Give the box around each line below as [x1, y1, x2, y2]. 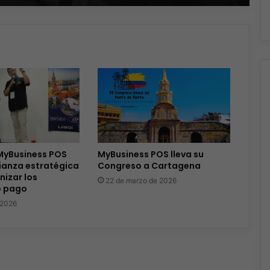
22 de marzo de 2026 [105, 176, 177, 186]
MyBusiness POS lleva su [98, 148, 204, 161]
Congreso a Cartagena [98, 160, 201, 172]
